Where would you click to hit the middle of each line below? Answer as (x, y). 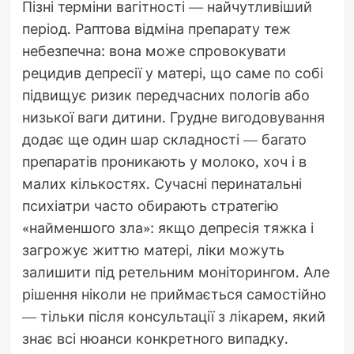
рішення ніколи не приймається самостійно (174, 294)
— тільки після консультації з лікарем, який (173, 316)
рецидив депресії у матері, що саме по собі (172, 73)
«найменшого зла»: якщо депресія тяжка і (168, 228)
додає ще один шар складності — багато (164, 139)
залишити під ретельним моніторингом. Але (175, 272)
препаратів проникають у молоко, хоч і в (164, 162)
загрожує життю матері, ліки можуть (153, 250)
